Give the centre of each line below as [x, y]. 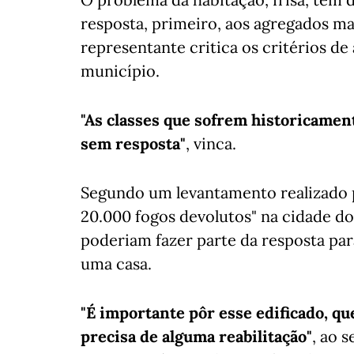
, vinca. [211, 143]
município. [120, 71]
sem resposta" [133, 143]
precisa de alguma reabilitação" [196, 336]
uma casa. [116, 264]
